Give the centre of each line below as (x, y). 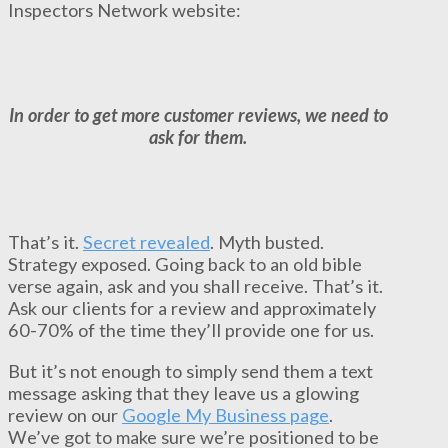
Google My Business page (225, 414)
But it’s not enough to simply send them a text (190, 370)
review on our (65, 414)
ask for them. (198, 137)
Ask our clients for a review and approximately (192, 308)
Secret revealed (146, 242)
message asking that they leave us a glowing (183, 392)
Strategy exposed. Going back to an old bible (185, 264)
